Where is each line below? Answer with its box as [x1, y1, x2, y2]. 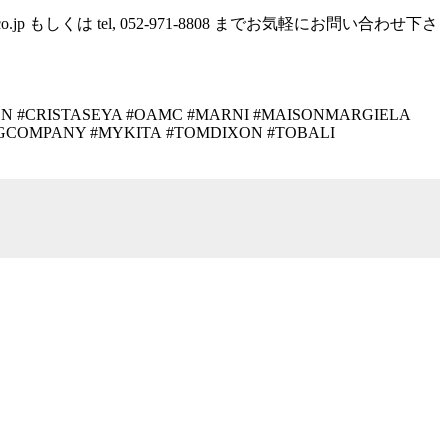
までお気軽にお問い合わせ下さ [214, 14, 438, 32]
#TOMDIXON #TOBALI [166, 123, 335, 141]
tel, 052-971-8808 [93, 14, 214, 32]
